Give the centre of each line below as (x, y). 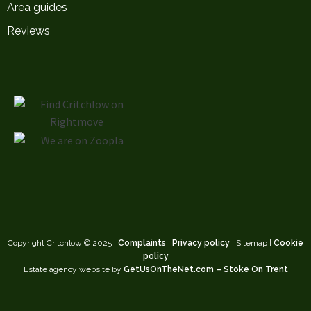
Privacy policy (201, 243)
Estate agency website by (73, 269)
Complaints (142, 243)
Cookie (288, 243)
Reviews (28, 31)
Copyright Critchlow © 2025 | (63, 243)
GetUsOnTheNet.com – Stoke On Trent (205, 269)
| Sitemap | (252, 243)
